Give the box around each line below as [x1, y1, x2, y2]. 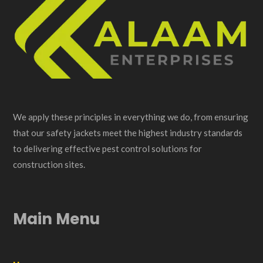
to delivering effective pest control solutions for [13, 143, 203, 154]
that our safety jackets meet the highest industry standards [13, 127, 243, 139]
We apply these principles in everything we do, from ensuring [13, 112, 249, 123]
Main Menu [13, 208, 100, 230]
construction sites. [13, 159, 87, 170]
